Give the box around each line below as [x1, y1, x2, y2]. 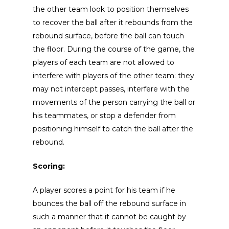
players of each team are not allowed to [33, 57, 175, 67]
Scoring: [33, 161, 65, 171]
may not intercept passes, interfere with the [33, 84, 190, 94]
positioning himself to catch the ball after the [33, 124, 194, 133]
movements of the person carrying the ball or [33, 97, 196, 107]
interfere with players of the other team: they [33, 71, 195, 80]
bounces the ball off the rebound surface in [33, 198, 187, 208]
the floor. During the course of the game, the [33, 44, 195, 54]
